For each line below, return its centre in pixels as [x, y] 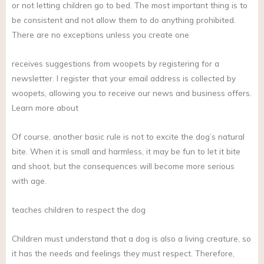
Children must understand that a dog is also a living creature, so [131, 238]
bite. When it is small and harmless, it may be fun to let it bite [126, 151]
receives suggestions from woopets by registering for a [115, 64]
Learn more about [45, 108]
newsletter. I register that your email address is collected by [124, 78]
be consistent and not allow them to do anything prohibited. [124, 20]
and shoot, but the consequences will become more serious [123, 166]
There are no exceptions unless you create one [100, 35]
